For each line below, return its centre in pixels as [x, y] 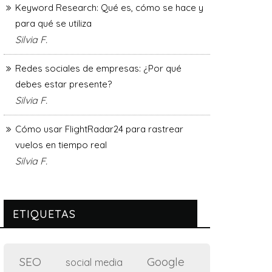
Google [166, 261]
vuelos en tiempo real [61, 144]
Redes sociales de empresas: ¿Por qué [98, 68]
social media [94, 262]
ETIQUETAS [44, 214]
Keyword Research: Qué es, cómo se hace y [109, 7]
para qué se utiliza [53, 23]
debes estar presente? [63, 84]
